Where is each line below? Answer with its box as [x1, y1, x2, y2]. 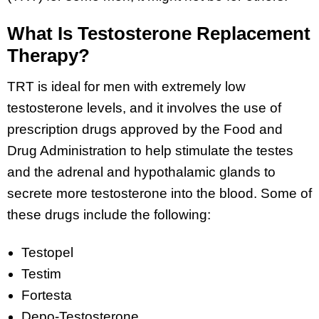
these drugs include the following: [7, 207, 211, 223]
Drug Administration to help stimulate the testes [7, 143, 293, 159]
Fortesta [21, 288, 72, 303]
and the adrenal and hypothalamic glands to [7, 164, 276, 180]
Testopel [21, 245, 73, 260]
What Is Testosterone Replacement [7, 23, 310, 45]
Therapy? [7, 45, 90, 67]
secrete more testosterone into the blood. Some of [7, 186, 312, 202]
